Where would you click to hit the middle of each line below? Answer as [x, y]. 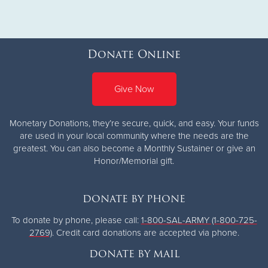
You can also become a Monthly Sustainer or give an [151, 148]
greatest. [30, 148]
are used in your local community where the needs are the [134, 135]
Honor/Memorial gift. [134, 161]
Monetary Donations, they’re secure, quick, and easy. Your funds [134, 123]
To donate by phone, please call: [76, 220]
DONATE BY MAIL [134, 254]
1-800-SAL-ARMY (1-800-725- [199, 220]
